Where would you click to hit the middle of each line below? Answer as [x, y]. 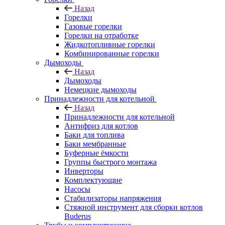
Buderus [78, 216]
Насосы [77, 189]
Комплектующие [93, 180]
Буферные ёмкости [96, 153]
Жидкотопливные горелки [110, 44]
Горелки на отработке [101, 35]
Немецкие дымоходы [100, 89]
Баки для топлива [94, 135]
